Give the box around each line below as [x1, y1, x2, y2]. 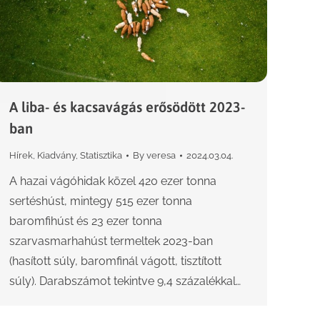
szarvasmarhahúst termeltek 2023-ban [9, 234, 213, 249]
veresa [146, 150, 176, 161]
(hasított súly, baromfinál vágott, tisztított [9, 254, 221, 269]
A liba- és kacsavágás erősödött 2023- [9, 99, 245, 116]
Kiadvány [37, 150, 76, 161]
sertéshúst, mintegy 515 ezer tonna [9, 194, 192, 209]
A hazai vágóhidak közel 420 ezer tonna [9, 174, 216, 189]
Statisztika [80, 150, 122, 161]
